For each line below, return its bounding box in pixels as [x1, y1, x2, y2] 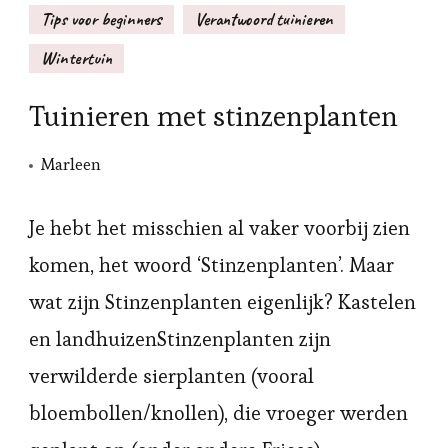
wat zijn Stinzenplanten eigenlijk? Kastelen [29, 289, 416, 315]
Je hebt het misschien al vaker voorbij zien [29, 215, 410, 241]
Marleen [41, 153, 101, 175]
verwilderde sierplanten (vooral [29, 363, 314, 389]
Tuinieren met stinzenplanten [29, 98, 398, 134]
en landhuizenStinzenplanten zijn [29, 326, 331, 352]
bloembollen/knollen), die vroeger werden [29, 400, 408, 426]
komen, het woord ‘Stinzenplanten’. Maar [29, 252, 394, 278]
